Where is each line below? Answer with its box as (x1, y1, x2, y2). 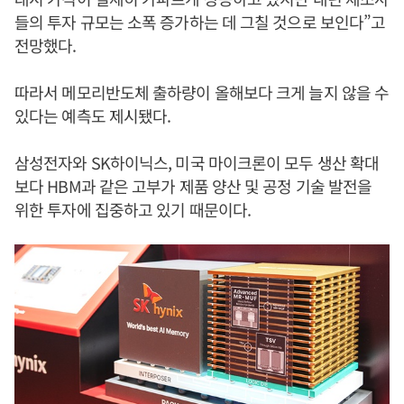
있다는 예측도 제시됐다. (14, 104, 171, 127)
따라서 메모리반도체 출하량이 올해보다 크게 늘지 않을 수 (14, 80, 390, 104)
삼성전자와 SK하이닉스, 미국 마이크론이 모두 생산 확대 (14, 151, 380, 174)
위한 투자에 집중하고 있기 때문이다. (14, 197, 251, 221)
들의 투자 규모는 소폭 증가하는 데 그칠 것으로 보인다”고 (14, 10, 386, 33)
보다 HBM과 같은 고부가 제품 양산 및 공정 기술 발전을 (14, 174, 372, 197)
